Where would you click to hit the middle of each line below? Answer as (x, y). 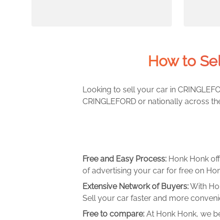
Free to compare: (114, 214)
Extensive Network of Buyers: (136, 186)
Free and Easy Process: (125, 159)
